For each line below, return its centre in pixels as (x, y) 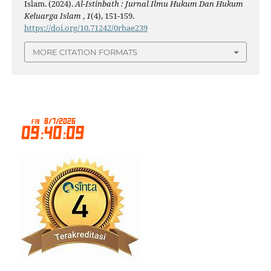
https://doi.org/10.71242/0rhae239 (86, 28)
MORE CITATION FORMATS (85, 52)
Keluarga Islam (53, 15)
